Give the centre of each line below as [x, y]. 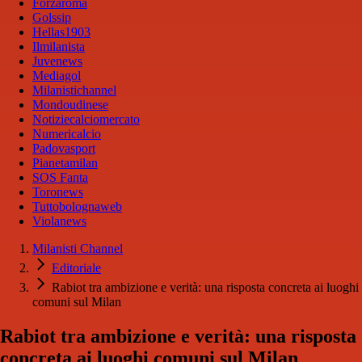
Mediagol [57, 76]
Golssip [52, 18]
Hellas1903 [61, 32]
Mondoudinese [70, 105]
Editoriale [76, 268]
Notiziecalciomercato [86, 120]
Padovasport [64, 149]
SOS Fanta [60, 178]
